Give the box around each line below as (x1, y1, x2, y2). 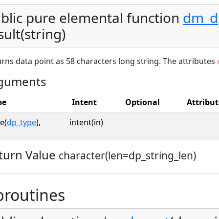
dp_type (7, 116, 36, 128)
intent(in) (69, 116, 103, 128)
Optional (125, 96, 160, 108)
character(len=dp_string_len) (59, 148, 196, 162)
